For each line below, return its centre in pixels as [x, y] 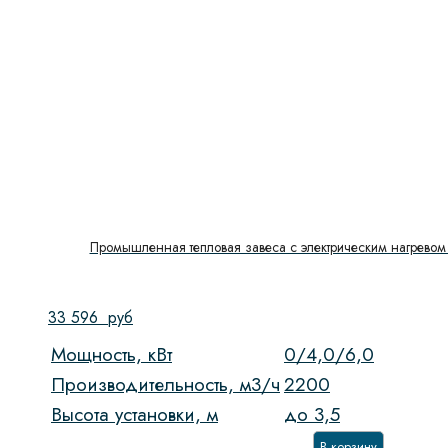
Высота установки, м [134, 415]
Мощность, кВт [111, 355]
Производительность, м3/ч [165, 385]
